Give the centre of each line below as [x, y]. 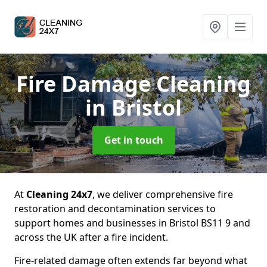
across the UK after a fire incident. [91, 237]
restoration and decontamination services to [115, 209]
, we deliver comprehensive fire [163, 194]
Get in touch [133, 140]
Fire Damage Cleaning [133, 84]
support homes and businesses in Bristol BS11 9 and [132, 223]
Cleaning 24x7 [59, 194]
